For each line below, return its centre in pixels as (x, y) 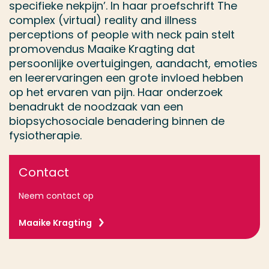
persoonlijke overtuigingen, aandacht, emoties (133, 63)
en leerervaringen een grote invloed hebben (126, 78)
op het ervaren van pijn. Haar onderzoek (116, 92)
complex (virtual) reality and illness (103, 20)
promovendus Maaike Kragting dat (102, 49)
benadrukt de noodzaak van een (96, 107)
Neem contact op (56, 196)
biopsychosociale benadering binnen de (117, 121)
